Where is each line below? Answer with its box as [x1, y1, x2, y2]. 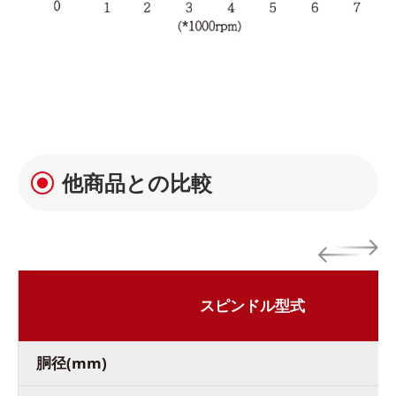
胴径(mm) [36, 352, 107, 373]
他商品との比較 [62, 167, 212, 197]
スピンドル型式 [200, 294, 305, 316]
